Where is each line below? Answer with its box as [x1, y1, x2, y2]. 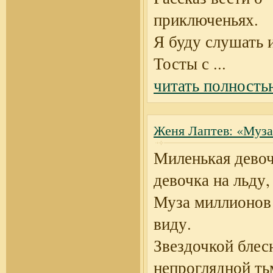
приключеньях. [154, 9, 258, 30]
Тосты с [154, 52, 209, 74]
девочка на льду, [154, 169, 270, 191]
